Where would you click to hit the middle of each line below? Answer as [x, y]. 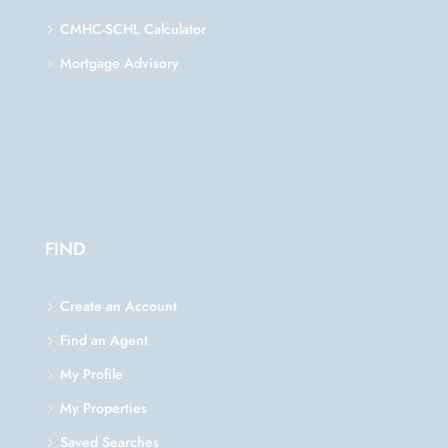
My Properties [103, 407]
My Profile [91, 373]
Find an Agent [104, 339]
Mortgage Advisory [119, 62]
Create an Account [118, 305]
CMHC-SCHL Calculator [133, 28]
